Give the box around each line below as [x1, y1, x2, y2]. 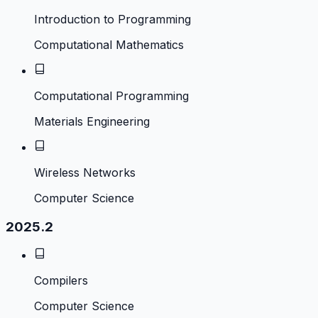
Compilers [34, 273, 88, 288]
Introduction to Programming [34, 11, 191, 26]
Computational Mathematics [34, 37, 184, 52]
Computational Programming [34, 88, 189, 103]
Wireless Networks [34, 165, 136, 180]
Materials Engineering [34, 114, 150, 128]
